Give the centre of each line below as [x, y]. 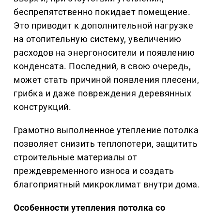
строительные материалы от [76, 157]
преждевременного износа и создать [94, 171]
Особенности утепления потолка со [90, 208]
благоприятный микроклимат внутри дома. [107, 185]
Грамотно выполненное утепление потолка [106, 130]
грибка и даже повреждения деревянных [103, 93]
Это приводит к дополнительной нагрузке [104, 26]
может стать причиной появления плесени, [107, 80]
